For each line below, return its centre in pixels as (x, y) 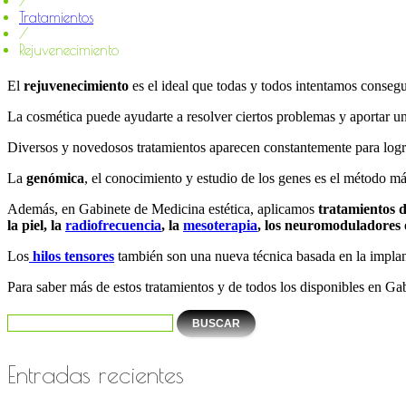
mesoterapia (220, 225)
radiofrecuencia (113, 225)
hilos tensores (72, 256)
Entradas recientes (96, 374)
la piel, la (36, 225)
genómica (55, 178)
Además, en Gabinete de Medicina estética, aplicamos (163, 208)
